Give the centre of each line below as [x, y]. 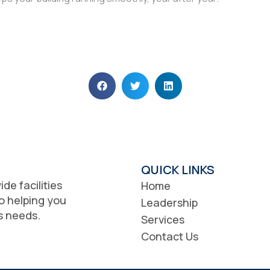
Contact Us [170, 236]
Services [163, 219]
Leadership [169, 202]
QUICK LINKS [178, 170]
